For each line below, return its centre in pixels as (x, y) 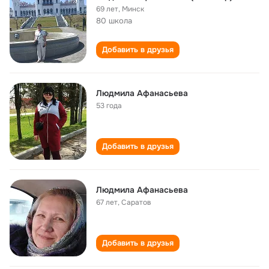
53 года (109, 106)
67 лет (107, 202)
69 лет (107, 9)
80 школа (114, 21)
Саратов (136, 202)
